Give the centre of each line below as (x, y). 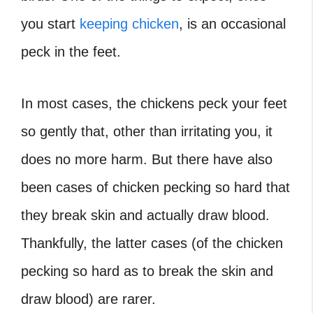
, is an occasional (232, 24)
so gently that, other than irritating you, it (147, 131)
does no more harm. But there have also (147, 159)
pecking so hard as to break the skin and (147, 271)
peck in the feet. (71, 52)
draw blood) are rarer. (88, 299)
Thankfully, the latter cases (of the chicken (152, 243)
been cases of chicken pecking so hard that (155, 187)
